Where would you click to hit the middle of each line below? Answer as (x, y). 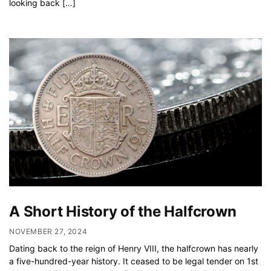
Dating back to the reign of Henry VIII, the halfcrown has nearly (134, 248)
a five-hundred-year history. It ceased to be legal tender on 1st (134, 261)
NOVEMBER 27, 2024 (48, 231)
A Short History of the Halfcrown (123, 212)
